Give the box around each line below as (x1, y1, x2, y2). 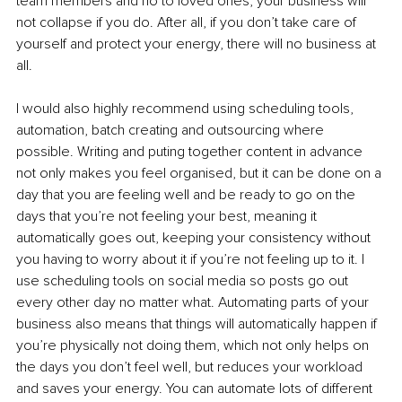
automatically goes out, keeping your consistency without (16, 228, 374, 247)
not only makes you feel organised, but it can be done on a (16, 163, 385, 182)
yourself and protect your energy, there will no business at (16, 34, 380, 53)
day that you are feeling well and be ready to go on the (16, 185, 359, 204)
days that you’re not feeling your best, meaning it (16, 206, 320, 225)
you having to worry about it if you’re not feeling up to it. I (16, 249, 368, 268)
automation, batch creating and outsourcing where (16, 120, 328, 139)
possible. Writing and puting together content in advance (16, 142, 366, 161)
